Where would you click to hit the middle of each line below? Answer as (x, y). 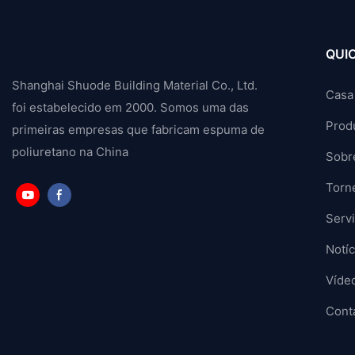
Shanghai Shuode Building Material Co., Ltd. (135, 86)
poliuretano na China (72, 152)
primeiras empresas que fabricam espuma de (138, 130)
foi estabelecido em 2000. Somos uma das (130, 108)
